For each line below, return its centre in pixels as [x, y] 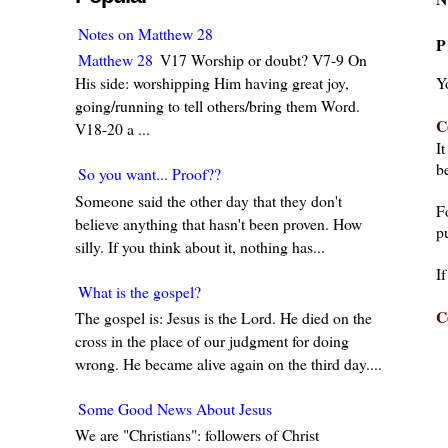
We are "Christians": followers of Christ [200, 434]
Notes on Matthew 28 [146, 34]
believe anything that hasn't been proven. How [219, 223]
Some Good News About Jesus [175, 408]
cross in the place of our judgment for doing [212, 340]
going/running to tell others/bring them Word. [218, 106]
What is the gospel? [140, 291]
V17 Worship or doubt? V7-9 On [262, 60]
